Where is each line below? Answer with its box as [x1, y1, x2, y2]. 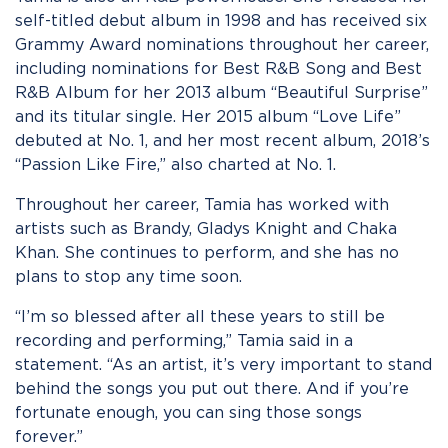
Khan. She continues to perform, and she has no [15, 243, 399, 262]
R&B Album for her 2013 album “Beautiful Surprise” [15, 83, 428, 102]
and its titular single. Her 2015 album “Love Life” [15, 107, 401, 126]
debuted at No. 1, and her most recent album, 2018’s [15, 131, 430, 150]
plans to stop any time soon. [15, 267, 242, 286]
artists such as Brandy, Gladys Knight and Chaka [15, 219, 397, 238]
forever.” [15, 427, 83, 446]
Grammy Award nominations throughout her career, [15, 35, 429, 54]
